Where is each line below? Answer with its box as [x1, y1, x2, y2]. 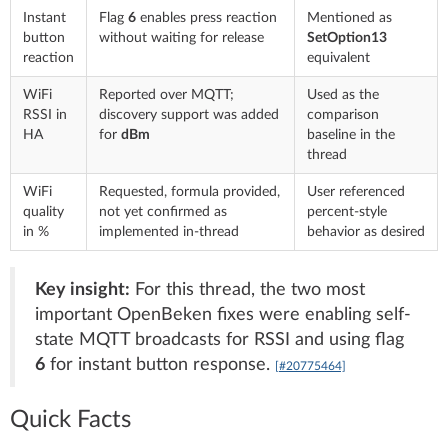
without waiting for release [99, 30, 264, 45]
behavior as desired [307, 224, 425, 239]
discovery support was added [99, 107, 279, 122]
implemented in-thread [99, 224, 239, 239]
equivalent [307, 50, 370, 65]
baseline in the [307, 127, 395, 142]
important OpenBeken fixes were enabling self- [35, 305, 411, 323]
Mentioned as [307, 10, 392, 25]
